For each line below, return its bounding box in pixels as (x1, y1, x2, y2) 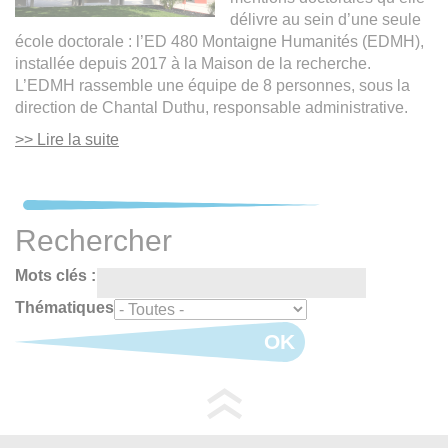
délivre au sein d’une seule (230, 10, 421, 28)
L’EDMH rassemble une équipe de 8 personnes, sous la (15, 76, 410, 94)
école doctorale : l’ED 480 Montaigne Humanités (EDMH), (15, 32, 424, 50)
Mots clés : (15, 266, 96, 284)
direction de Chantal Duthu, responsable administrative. (15, 98, 412, 116)
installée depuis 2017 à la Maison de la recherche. (15, 54, 371, 72)
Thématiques (15, 298, 114, 316)
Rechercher (15, 223, 172, 257)
